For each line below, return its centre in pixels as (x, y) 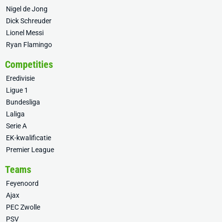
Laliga (15, 114)
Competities (29, 65)
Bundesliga (23, 102)
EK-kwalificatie (28, 138)
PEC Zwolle (23, 207)
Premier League (30, 150)
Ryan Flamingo (29, 45)
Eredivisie (20, 79)
